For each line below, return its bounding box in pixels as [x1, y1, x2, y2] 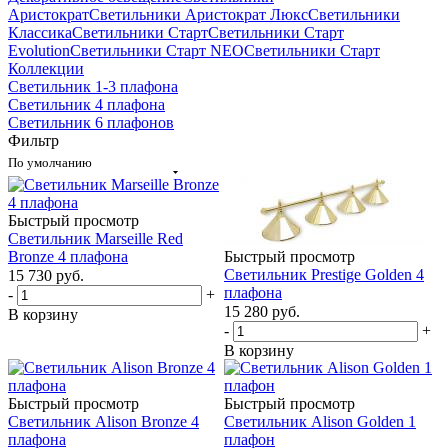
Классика [8, 23, 72, 41]
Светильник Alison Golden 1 [224, 413, 416, 431]
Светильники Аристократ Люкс [89, 5, 308, 23]
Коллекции [8, 59, 84, 77]
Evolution [8, 41, 70, 59]
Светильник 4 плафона [8, 95, 165, 113]
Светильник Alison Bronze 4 [8, 413, 199, 431]
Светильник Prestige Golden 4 [224, 265, 424, 283]
